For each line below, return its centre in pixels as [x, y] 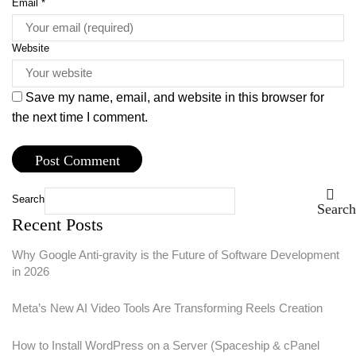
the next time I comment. [80, 117]
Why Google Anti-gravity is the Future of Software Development [176, 255]
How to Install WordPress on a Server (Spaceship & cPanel [166, 345]
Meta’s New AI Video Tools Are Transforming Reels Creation [167, 309]
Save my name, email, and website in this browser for [175, 97]
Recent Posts [58, 225]
